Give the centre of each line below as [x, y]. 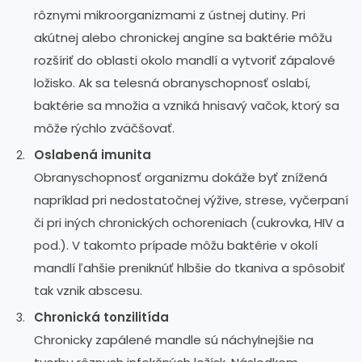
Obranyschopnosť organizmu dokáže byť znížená [181, 177]
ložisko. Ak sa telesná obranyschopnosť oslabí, [172, 82]
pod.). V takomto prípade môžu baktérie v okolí [176, 245]
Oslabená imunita [93, 154]
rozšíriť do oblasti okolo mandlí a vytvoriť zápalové [185, 60]
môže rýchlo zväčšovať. [104, 128]
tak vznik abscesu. [88, 290]
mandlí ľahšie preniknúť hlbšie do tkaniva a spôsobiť [189, 267]
